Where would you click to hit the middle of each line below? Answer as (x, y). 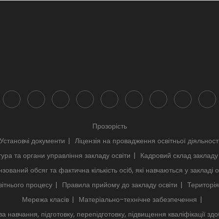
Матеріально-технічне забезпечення (138, 199)
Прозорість (109, 126)
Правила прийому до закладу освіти (120, 185)
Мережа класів (45, 199)
